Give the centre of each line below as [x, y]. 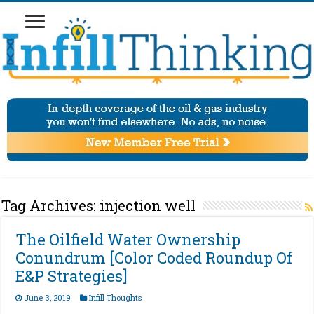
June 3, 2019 [48, 298]
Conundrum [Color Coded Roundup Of [154, 258]
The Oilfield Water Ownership [128, 240]
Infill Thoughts [116, 298]
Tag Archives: [51, 206]
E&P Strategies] [72, 276]
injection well [148, 206]
